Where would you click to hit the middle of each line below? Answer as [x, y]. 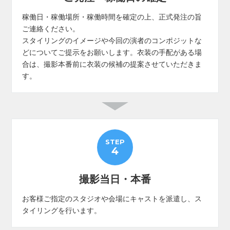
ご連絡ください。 [51, 28]
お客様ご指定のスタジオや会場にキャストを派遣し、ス [112, 198]
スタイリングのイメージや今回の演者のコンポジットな [112, 40]
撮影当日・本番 [115, 179]
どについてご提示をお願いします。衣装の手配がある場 [112, 52]
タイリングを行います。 [62, 210]
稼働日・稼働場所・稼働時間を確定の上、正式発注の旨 [112, 17]
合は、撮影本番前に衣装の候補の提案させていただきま [112, 64]
